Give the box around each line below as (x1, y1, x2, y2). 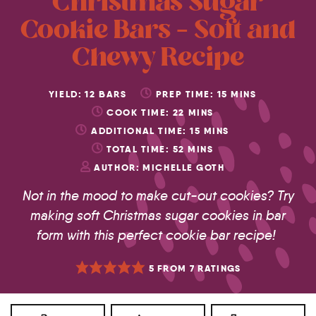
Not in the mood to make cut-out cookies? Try (22, 187, 294, 204)
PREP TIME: (155, 87, 214, 100)
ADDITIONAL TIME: (91, 124, 187, 137)
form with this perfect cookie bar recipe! (37, 226, 279, 243)
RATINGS (195, 262, 241, 274)
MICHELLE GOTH (142, 161, 225, 174)
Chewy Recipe (71, 41, 245, 77)
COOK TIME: (107, 106, 170, 119)
